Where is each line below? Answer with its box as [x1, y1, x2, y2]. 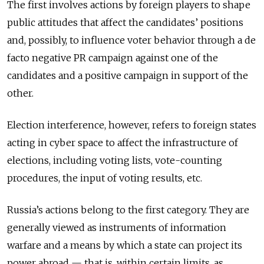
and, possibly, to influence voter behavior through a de [7, 34, 256, 46]
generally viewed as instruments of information [7, 221, 226, 233]
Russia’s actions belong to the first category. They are [7, 203, 249, 216]
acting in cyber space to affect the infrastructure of [7, 136, 238, 148]
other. [7, 87, 36, 99]
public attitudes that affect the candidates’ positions [7, 16, 243, 28]
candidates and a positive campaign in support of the [7, 69, 248, 81]
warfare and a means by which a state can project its [7, 239, 242, 251]
